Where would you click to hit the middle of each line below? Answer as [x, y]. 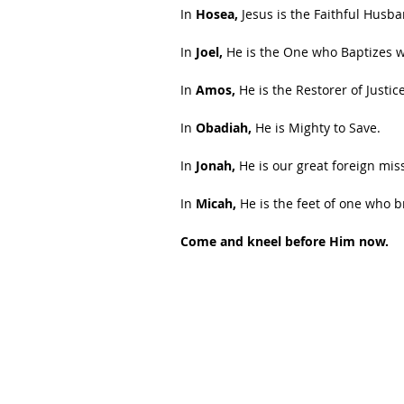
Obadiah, [224, 128]
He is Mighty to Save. [316, 128]
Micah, [216, 203]
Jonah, [217, 165]
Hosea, [215, 14]
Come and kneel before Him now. [285, 241]
